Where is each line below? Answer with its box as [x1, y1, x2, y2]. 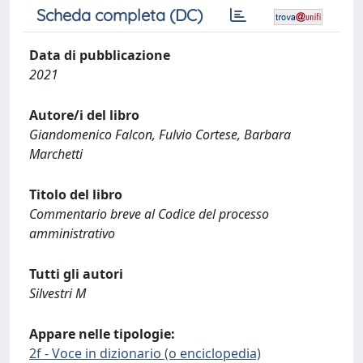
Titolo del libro [29, 186, 122, 203]
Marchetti [29, 145, 83, 163]
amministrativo [29, 224, 115, 242]
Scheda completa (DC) [36, 5, 203, 25]
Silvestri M [29, 284, 86, 302]
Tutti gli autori [29, 265, 123, 283]
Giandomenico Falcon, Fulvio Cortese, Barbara [29, 126, 291, 143]
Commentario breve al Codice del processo [29, 205, 269, 223]
